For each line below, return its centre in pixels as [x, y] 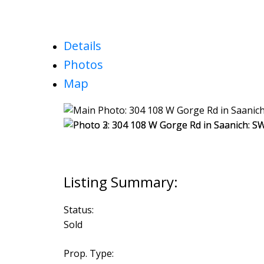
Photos [83, 65]
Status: [78, 210]
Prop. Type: [88, 254]
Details [82, 46]
